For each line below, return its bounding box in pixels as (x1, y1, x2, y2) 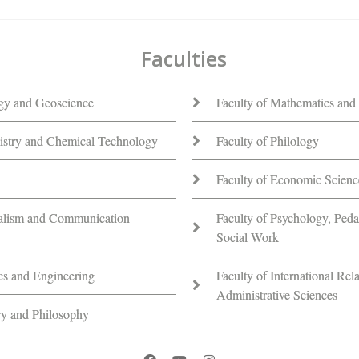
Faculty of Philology (216, 131, 320, 149)
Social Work (216, 228, 280, 245)
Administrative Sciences (216, 285, 338, 303)
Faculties (140, 44, 227, 72)
